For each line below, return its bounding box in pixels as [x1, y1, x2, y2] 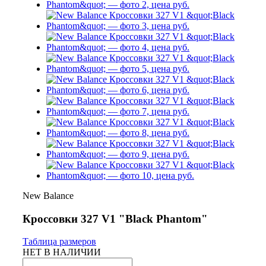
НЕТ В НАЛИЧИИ [23, 247, 101, 258]
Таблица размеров [23, 236, 96, 247]
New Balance [23, 191, 74, 201]
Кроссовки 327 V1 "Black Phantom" [23, 212, 208, 225]
